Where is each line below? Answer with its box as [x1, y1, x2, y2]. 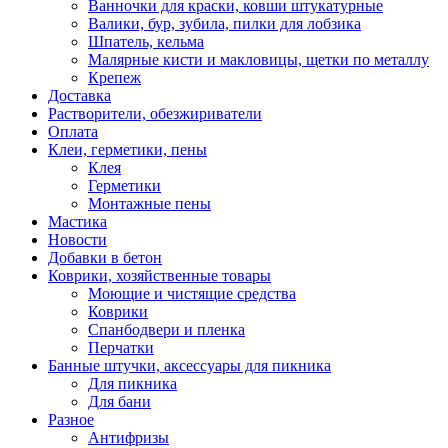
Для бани [88, 392, 151, 410]
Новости [48, 230, 107, 248]
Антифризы [88, 428, 169, 446]
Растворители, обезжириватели [48, 104, 262, 122]
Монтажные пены [88, 194, 211, 212]
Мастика [48, 212, 107, 230]
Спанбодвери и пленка [88, 320, 245, 338]
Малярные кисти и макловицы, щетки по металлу [88, 50, 429, 68]
